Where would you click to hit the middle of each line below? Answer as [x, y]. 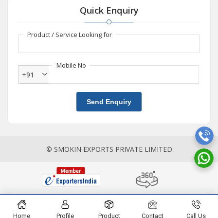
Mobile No [71, 65]
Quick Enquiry [109, 10]
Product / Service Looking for [70, 35]
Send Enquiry [109, 102]
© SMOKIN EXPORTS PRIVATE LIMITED [109, 149]
